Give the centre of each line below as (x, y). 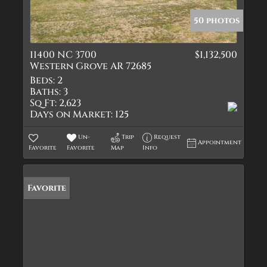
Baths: (45, 92)
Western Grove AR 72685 (91, 66)
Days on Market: (71, 114)
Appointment (220, 142)
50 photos (217, 21)
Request (167, 137)
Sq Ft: (43, 103)
